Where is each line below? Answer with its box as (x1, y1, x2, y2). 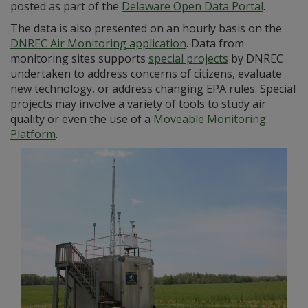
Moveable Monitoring (153, 111, 266, 126)
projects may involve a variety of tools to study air (10, 96, 266, 111)
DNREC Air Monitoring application (10, 36, 186, 51)
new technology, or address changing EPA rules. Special (10, 81, 296, 96)
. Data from (186, 36, 244, 51)
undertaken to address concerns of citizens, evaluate (10, 66, 282, 81)
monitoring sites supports (10, 51, 148, 66)
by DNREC (228, 51, 283, 66)
